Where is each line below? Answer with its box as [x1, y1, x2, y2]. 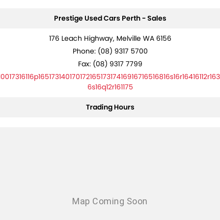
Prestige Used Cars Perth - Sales [54, 13, 166, 23]
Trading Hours [85, 102, 135, 112]
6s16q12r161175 [87, 82, 133, 92]
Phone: [72, 46, 98, 56]
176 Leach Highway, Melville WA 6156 [49, 33, 171, 43]
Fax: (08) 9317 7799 [78, 59, 142, 69]
